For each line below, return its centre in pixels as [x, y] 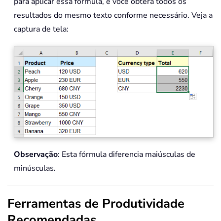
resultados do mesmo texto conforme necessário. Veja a [113, 15]
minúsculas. [35, 168]
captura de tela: [41, 29]
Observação [36, 155]
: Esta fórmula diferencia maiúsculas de [127, 155]
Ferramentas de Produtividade [96, 204]
